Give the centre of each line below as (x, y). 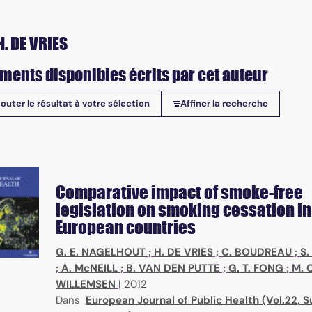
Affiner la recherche (224, 104)
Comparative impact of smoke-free (179, 193)
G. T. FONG (256, 268)
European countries (126, 227)
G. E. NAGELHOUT (101, 252)
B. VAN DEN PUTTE (173, 268)
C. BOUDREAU (257, 252)
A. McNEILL (89, 268)
